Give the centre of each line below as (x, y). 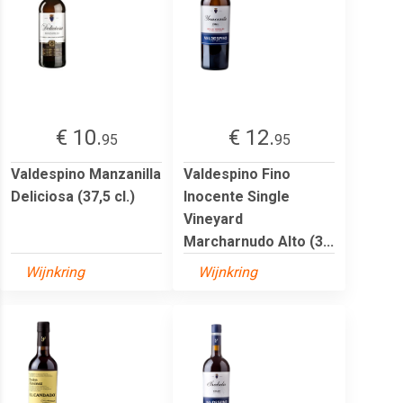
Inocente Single (237, 196)
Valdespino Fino (237, 174)
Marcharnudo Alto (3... (259, 241)
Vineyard (213, 219)
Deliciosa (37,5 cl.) (73, 196)
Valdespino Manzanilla (86, 174)
